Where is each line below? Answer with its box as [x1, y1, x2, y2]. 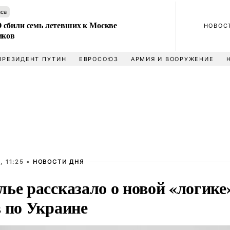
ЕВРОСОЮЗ [79, 55, 119, 63]
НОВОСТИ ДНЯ [32, 158, 84, 165]
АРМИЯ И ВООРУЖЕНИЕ [130, 55, 214, 63]
